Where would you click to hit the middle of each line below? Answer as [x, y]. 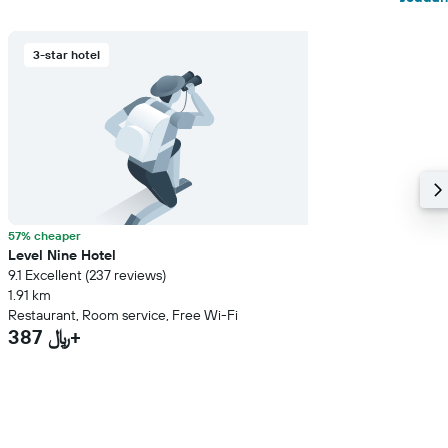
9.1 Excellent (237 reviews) [87, 275]
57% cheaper [44, 235]
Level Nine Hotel [62, 255]
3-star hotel [66, 54]
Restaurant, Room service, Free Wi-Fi [123, 315]
